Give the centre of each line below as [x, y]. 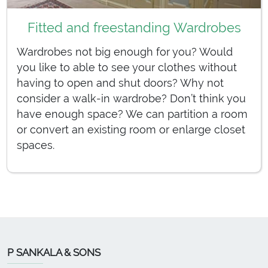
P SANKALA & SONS [54, 253]
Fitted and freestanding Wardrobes [134, 28]
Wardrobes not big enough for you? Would [125, 52]
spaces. [36, 145]
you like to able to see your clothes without [127, 68]
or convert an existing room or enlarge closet [131, 130]
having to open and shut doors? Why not [120, 83]
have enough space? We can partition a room [132, 114]
